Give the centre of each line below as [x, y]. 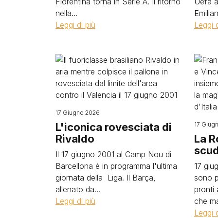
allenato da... [78, 190]
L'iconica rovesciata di [114, 127]
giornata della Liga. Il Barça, [106, 178]
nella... [66, 13]
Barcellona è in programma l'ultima [116, 166]
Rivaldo [75, 139]
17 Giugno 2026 [78, 113]
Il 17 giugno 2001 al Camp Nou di [113, 154]
